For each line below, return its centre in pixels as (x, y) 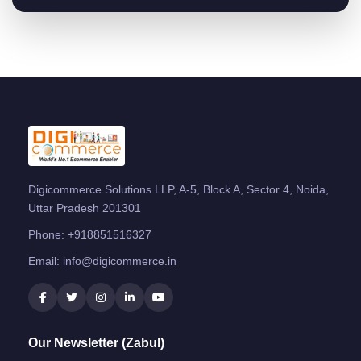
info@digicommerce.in (120, 261)
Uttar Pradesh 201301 (85, 207)
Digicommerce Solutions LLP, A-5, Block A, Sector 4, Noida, (178, 189)
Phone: (48, 234)
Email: (46, 261)
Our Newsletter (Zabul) (96, 342)
